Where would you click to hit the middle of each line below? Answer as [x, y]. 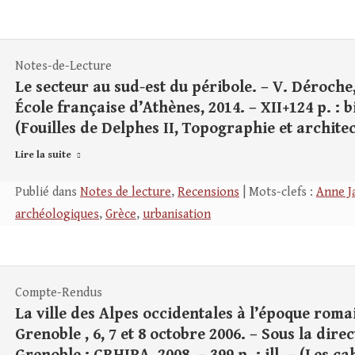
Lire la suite [43, 155]
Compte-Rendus [59, 293]
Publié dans [48, 192]
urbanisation [177, 214]
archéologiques [57, 214]
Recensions [208, 192]
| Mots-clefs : [278, 192]
